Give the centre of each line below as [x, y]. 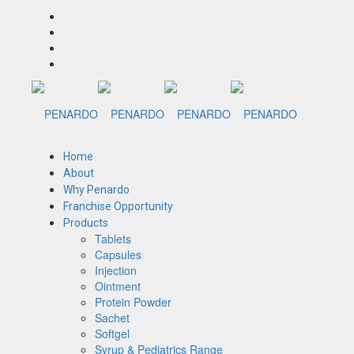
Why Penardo [96, 189]
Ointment [118, 286]
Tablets [113, 238]
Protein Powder [133, 301]
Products [86, 222]
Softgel [112, 333]
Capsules [118, 254]
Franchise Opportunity [118, 206]
